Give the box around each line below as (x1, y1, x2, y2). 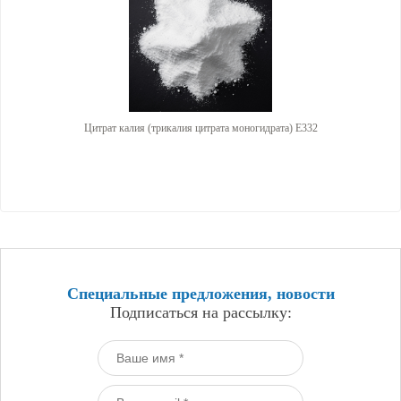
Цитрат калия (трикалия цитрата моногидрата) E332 (83, 122, 318, 135)
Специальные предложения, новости (66, 285, 335, 303)
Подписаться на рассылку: (109, 303, 292, 322)
